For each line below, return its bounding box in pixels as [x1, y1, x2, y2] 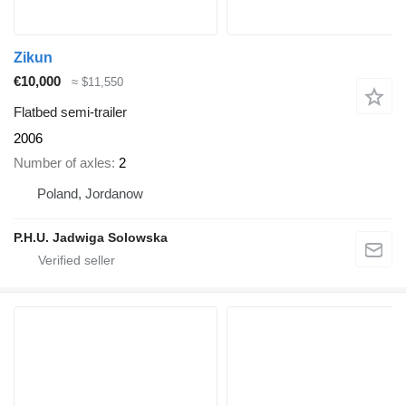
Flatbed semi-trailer [14, 104, 127, 121]
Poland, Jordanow [37, 185, 143, 201]
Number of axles [14, 154, 111, 170]
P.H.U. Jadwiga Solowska [14, 229, 168, 245]
